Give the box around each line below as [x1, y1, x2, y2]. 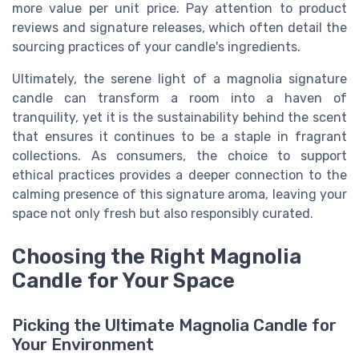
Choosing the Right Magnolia [12, 244, 301, 268]
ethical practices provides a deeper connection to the [12, 167, 347, 183]
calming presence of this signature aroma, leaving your [12, 186, 347, 202]
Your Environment [12, 335, 154, 355]
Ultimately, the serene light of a [12, 71, 227, 87]
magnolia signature [226, 71, 348, 87]
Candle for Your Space [12, 268, 235, 292]
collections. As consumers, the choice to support [12, 147, 347, 163]
